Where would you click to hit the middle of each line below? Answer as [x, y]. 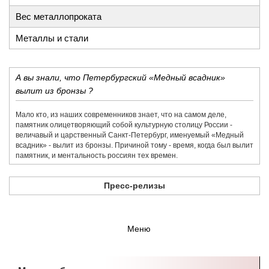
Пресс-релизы [134, 186]
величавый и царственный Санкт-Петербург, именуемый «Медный [130, 135]
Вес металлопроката [59, 17]
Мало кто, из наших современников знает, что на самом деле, [121, 115]
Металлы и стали [52, 38]
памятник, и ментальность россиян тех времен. [97, 156]
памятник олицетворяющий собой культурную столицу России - [124, 125]
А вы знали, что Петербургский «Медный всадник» [120, 78]
